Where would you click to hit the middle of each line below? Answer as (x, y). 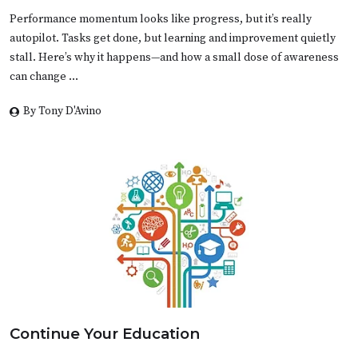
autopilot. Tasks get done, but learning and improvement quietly (173, 38)
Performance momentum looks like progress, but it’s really (161, 19)
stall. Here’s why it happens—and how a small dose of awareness (174, 57)
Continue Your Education (105, 333)
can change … (44, 76)
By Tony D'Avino (62, 111)
